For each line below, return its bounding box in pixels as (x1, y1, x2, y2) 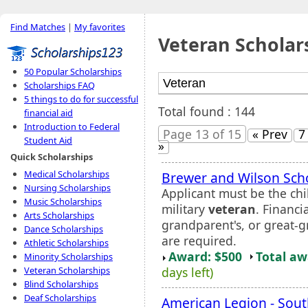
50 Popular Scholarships (24, 65, 122, 78)
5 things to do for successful (24, 93, 138, 105)
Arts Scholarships (24, 209, 94, 221)
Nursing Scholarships (24, 181, 111, 194)
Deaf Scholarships (24, 291, 96, 304)
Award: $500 (168, 247, 242, 265)
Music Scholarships (24, 195, 102, 208)
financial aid (24, 107, 73, 119)
